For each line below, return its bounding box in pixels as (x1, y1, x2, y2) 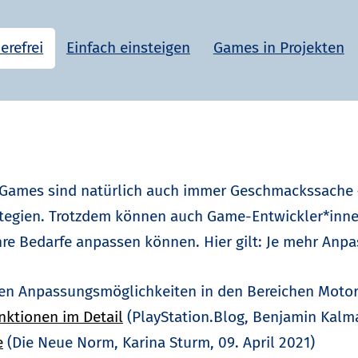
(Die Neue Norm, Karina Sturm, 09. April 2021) (3, 332, 315, 352)
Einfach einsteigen (66, 38, 190, 58)
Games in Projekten (213, 38, 344, 58)
